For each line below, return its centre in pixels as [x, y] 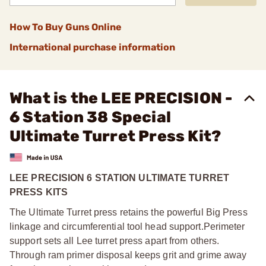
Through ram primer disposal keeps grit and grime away [128, 255]
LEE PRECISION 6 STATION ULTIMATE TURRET [119, 178]
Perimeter [224, 226]
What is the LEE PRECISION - [121, 98]
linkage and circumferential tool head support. [107, 226]
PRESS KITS [39, 192]
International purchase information [92, 47]
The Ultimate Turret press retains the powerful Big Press [129, 212]
